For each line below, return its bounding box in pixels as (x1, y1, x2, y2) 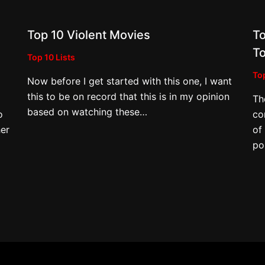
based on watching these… (27, 105, 147, 118)
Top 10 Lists (27, 51, 75, 62)
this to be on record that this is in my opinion (27, 90, 230, 102)
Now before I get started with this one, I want (27, 75, 232, 87)
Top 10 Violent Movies (27, 27, 150, 42)
